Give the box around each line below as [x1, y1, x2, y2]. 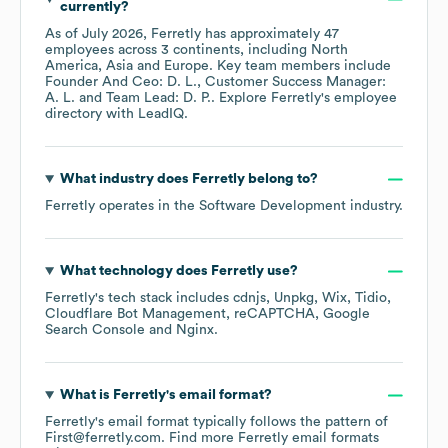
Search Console [45, 323, 145, 338]
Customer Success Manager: [205, 75, 386, 90]
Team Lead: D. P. [106, 91, 211, 106]
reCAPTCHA [234, 307, 315, 322]
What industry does [59, 172, 192, 187]
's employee [321, 91, 397, 106]
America [45, 59, 98, 74]
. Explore [211, 91, 271, 106]
